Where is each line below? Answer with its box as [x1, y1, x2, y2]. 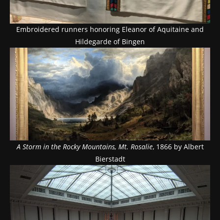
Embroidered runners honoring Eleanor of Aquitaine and [16, 25, 204, 34]
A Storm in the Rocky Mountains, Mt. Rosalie [16, 142, 153, 152]
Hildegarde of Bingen [75, 37, 145, 47]
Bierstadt [95, 154, 125, 164]
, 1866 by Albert [152, 142, 204, 152]
